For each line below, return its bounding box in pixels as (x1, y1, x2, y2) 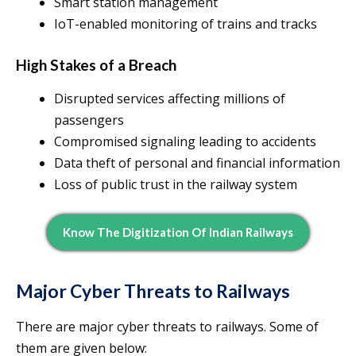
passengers (54, 111, 124, 130)
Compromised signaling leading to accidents (54, 133, 316, 151)
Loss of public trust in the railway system (54, 176, 297, 194)
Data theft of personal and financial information (54, 154, 340, 172)
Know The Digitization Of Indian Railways (63, 225, 293, 240)
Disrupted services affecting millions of (54, 90, 285, 108)
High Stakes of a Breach (16, 56, 176, 75)
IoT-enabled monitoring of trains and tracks (54, 15, 317, 33)
